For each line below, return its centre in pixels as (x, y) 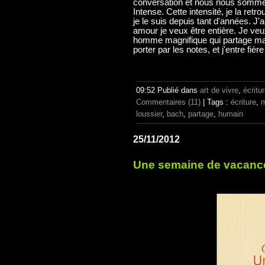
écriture (243, 102)
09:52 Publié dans (168, 91)
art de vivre (219, 91)
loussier (149, 114)
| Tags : (216, 102)
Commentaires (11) (168, 102)
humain (231, 114)
